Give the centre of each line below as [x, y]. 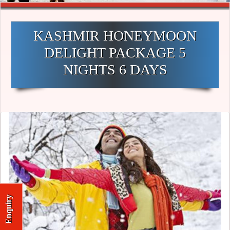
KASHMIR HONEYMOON [115, 36]
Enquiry [8, 209]
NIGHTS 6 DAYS [115, 70]
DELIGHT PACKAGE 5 [115, 53]
